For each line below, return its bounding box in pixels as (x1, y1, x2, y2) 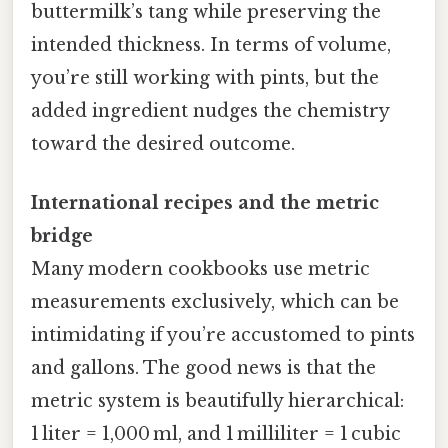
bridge (31, 225, 93, 248)
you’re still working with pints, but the (31, 67, 379, 90)
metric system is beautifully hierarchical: (31, 390, 404, 413)
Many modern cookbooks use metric (31, 258, 370, 281)
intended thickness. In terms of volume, (31, 34, 391, 57)
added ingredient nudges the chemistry (31, 100, 389, 123)
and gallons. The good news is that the (31, 357, 376, 380)
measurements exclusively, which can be (31, 291, 399, 314)
